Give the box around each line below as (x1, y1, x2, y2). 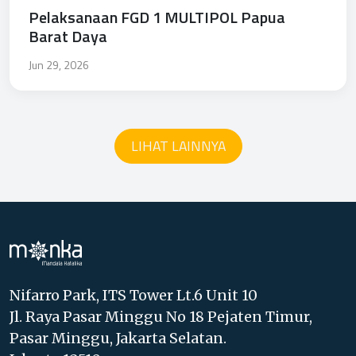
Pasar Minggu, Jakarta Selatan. (10, 328, 226, 347)
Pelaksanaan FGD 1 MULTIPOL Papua (29, 4, 285, 29)
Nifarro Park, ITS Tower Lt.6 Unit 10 (10, 285, 257, 304)
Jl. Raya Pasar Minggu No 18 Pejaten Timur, (10, 307, 312, 326)
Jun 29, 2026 (29, 56, 89, 73)
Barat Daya (29, 23, 107, 48)
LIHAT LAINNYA (130, 134, 226, 157)
